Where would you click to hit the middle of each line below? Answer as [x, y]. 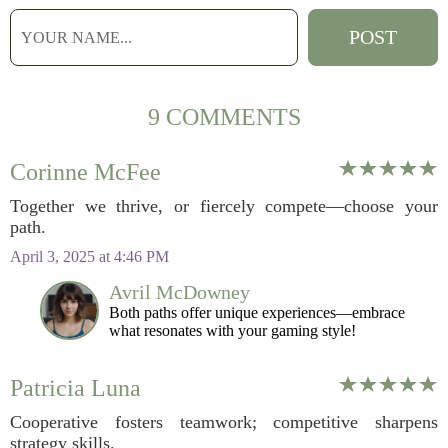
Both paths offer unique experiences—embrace [257, 312]
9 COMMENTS [224, 117]
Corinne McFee [85, 172]
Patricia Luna [75, 388]
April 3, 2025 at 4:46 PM [89, 256]
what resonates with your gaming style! [232, 330]
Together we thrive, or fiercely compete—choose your [224, 206]
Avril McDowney [179, 292]
